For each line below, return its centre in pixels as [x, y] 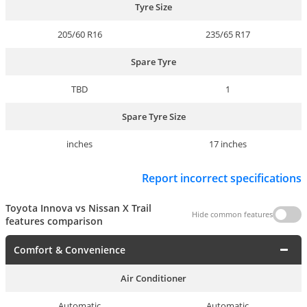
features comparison [54, 221]
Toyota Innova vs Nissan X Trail [78, 208]
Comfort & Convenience [70, 250]
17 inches [228, 144]
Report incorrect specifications [222, 178]
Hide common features [232, 214]
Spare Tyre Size [153, 116]
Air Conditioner [153, 279]
